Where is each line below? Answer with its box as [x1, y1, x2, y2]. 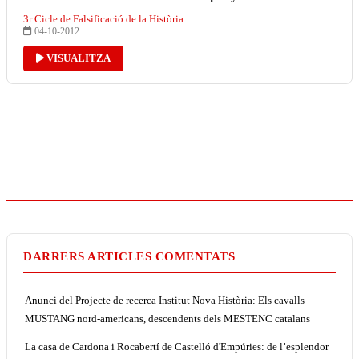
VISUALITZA [44, 51, 111, 64]
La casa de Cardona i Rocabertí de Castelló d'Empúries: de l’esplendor [25, 340, 329, 353]
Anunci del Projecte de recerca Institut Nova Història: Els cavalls [25, 293, 305, 306]
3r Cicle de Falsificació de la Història [23, 12, 184, 25]
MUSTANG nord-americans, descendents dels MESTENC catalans [25, 312, 310, 325]
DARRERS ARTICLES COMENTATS [23, 249, 235, 263]
